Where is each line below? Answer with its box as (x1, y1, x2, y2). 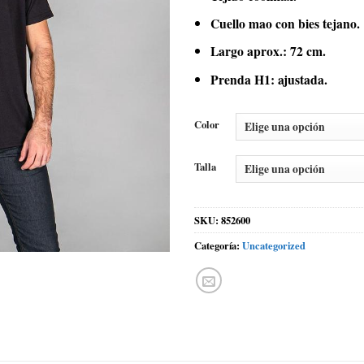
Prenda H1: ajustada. (210, 69, 328, 89)
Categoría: (194, 237, 242, 253)
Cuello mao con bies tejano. (210, 13, 361, 32)
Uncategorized (242, 237, 305, 253)
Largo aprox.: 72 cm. (210, 41, 327, 61)
